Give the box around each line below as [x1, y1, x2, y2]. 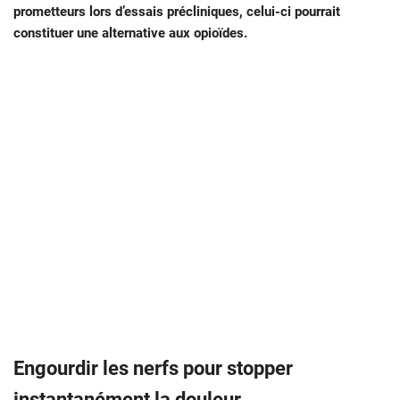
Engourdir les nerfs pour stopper [13, 356, 293, 379]
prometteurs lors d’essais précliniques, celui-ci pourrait [13, 3, 340, 20]
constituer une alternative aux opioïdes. [13, 24, 247, 41]
